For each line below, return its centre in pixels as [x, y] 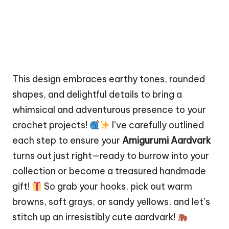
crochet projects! [51, 125]
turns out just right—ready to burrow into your [111, 156]
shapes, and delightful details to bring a [97, 95]
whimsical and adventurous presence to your [109, 110]
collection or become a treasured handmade [109, 171]
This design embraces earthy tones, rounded [109, 79]
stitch [25, 217]
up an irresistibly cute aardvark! [108, 217]
